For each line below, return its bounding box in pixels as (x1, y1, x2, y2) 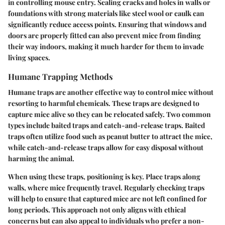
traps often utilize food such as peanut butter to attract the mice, (8, 132, 212, 142)
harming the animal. (8, 154, 74, 164)
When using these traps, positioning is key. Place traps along (8, 172, 200, 182)
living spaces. (8, 52, 50, 62)
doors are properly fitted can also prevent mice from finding (8, 30, 201, 40)
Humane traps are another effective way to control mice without (8, 87, 213, 97)
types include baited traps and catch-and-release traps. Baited (8, 121, 205, 131)
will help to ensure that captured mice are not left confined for (8, 194, 207, 204)
